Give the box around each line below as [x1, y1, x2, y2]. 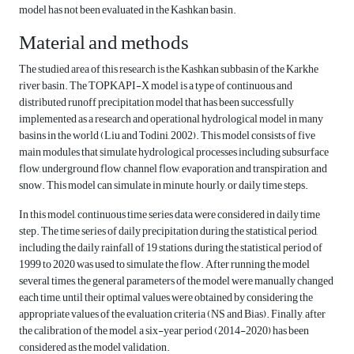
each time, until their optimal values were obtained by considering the [19, 287, 313, 309]
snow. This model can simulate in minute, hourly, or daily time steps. [19, 175, 308, 197]
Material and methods [19, 24, 189, 62]
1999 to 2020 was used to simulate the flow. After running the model [19, 254, 310, 276]
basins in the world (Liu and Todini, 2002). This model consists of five [19, 125, 315, 147]
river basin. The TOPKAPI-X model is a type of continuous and [19, 75, 292, 97]
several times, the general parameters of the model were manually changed [19, 270, 333, 292]
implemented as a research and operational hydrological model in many [19, 108, 323, 130]
